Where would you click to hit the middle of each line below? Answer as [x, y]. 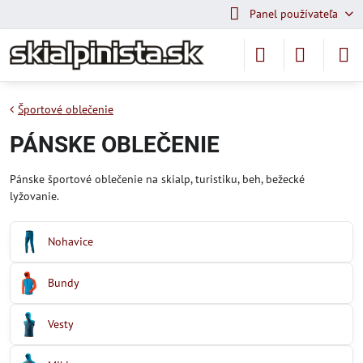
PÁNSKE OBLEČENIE [115, 145]
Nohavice [71, 241]
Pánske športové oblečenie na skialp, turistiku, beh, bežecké [157, 179]
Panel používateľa [293, 14]
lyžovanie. [34, 196]
